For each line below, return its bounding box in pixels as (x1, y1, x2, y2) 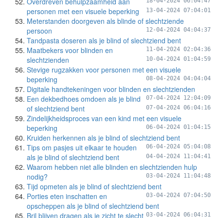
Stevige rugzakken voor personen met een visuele (27, 65, 181, 74)
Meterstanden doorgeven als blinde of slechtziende (27, 16, 184, 26)
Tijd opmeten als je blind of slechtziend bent (27, 182, 162, 191)
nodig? (27, 172, 48, 182)
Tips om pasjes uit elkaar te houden (27, 143, 137, 152)
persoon (27, 26, 52, 36)
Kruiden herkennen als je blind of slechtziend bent (27, 133, 180, 143)
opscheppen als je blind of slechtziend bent (27, 201, 159, 211)
